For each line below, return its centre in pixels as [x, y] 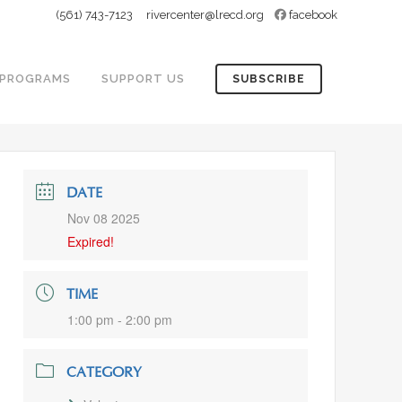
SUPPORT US [143, 79]
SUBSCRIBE [269, 79]
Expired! [91, 241]
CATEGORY [105, 373]
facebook [313, 15]
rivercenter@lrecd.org [205, 15]
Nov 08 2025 [104, 218]
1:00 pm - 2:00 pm [120, 319]
